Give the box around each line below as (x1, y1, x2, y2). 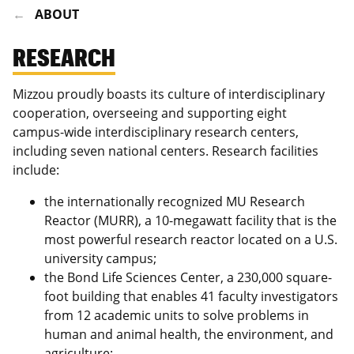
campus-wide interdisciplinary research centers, (13, 123, 299, 141)
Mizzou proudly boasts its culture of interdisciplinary (13, 85, 325, 103)
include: (13, 161, 59, 179)
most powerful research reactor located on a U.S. (44, 231, 337, 248)
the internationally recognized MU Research (44, 193, 305, 210)
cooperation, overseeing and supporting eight (13, 104, 287, 122)
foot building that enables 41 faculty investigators (44, 288, 338, 305)
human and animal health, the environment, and (44, 326, 333, 343)
